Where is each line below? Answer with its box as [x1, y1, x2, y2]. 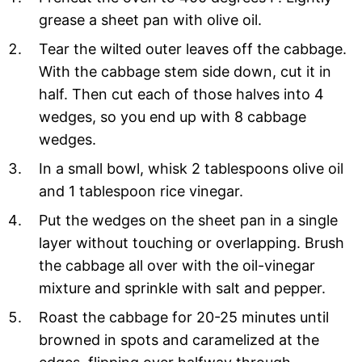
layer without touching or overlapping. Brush [39, 234, 344, 251]
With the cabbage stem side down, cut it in [39, 62, 331, 80]
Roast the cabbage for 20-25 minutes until [39, 308, 329, 326]
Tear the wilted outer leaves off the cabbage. [39, 40, 347, 57]
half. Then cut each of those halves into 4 [39, 85, 324, 103]
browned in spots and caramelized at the [39, 330, 319, 348]
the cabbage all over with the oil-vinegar [39, 256, 315, 274]
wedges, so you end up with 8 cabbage [39, 107, 306, 125]
